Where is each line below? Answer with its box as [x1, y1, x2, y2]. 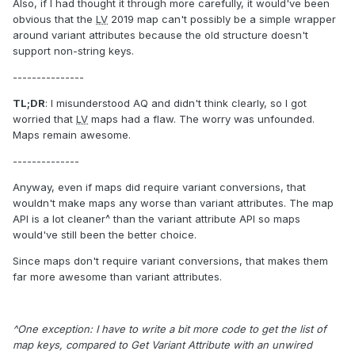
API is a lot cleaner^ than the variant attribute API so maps [13, 212, 300, 225]
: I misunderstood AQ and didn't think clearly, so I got [45, 96, 307, 109]
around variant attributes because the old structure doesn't [13, 28, 308, 41]
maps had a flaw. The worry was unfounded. [88, 112, 315, 125]
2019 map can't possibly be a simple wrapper [108, 12, 336, 25]
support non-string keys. [13, 44, 134, 57]
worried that [13, 112, 76, 125]
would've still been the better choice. [13, 227, 197, 241]
